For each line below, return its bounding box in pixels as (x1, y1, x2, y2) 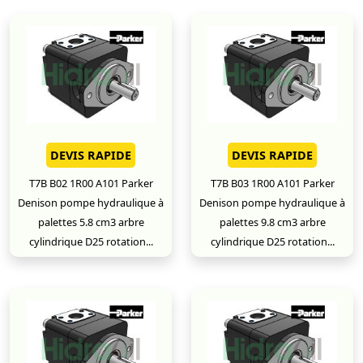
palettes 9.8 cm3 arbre (219, 215, 326, 229)
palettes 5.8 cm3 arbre (37, 215, 144, 229)
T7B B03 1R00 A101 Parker (210, 176, 335, 190)
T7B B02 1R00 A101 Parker (28, 176, 153, 190)
